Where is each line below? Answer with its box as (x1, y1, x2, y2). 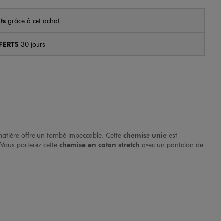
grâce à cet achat (5, 15, 60, 25)
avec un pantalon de (140, 140, 203, 149)
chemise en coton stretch (59, 140, 140, 149)
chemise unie (123, 130, 167, 140)
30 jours (18, 39, 45, 49)
